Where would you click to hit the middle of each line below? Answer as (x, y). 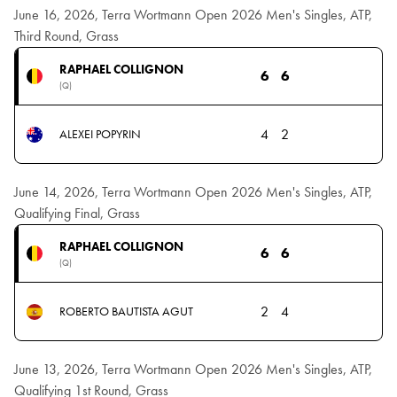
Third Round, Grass (66, 36)
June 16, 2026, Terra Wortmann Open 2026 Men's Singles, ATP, (193, 15)
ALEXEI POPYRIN (100, 134)
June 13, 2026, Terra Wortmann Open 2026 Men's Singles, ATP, (193, 370)
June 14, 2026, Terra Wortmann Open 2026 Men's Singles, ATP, (193, 192)
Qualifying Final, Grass (77, 214)
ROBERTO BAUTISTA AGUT (126, 311)
